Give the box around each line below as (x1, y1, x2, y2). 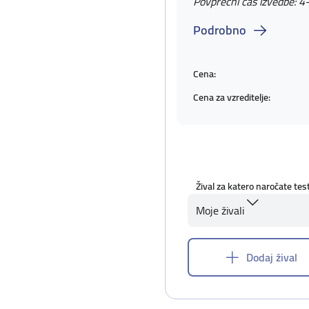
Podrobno (193, 19, 246, 41)
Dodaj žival (246, 247, 297, 268)
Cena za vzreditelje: (193, 88, 270, 106)
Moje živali (196, 200, 244, 221)
